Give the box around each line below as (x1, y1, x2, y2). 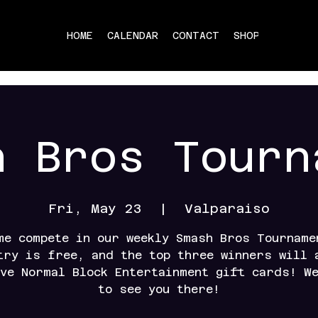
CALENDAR (106, 29, 158, 41)
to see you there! (98, 283, 220, 296)
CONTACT (172, 29, 219, 41)
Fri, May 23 (48, 201, 142, 216)
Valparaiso (184, 201, 270, 216)
